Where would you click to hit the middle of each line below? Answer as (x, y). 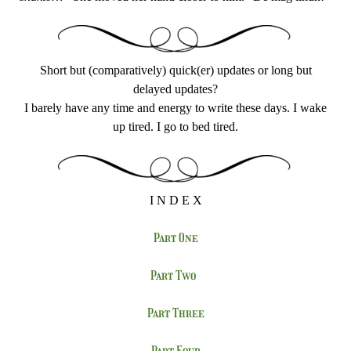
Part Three (175, 313)
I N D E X (175, 200)
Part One (175, 238)
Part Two (175, 275)
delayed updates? (175, 89)
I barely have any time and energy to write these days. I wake (175, 108)
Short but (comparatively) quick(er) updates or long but (175, 70)
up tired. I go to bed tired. (175, 127)
